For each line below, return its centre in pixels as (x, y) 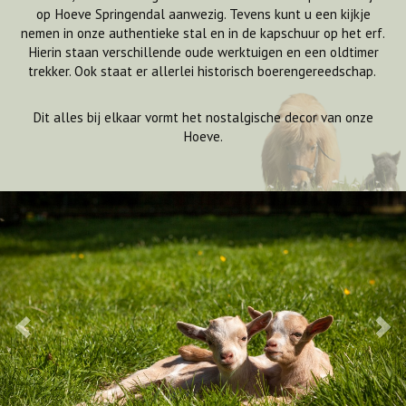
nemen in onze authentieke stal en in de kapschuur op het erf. (203, 33)
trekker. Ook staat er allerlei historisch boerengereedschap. (203, 71)
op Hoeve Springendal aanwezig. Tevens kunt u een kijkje (203, 14)
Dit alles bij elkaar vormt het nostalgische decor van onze (203, 117)
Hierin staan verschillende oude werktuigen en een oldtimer (203, 52)
